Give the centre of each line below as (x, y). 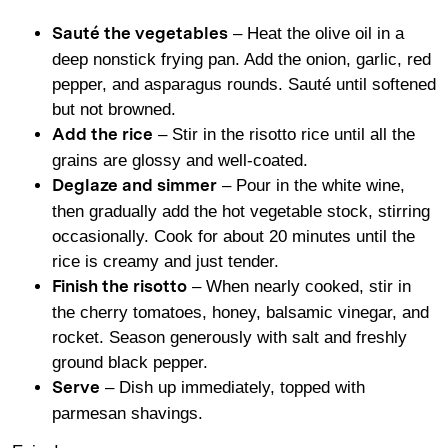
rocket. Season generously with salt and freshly (229, 338)
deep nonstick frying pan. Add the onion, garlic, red (241, 60)
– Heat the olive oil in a (316, 34)
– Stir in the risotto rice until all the (284, 135)
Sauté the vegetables (140, 35)
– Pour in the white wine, (311, 186)
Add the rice (102, 136)
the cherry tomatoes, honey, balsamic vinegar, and (240, 313)
